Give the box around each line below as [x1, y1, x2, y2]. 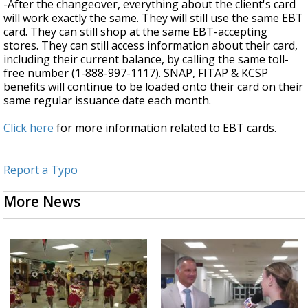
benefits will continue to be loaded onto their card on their [3, 79, 303, 95]
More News [3, 192, 80, 212]
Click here [3, 120, 54, 136]
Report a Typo [3, 162, 78, 178]
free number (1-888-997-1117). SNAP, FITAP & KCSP [3, 65, 268, 81]
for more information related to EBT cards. [54, 120, 276, 136]
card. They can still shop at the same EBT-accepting [3, 24, 267, 40]
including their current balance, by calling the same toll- [3, 52, 289, 67]
